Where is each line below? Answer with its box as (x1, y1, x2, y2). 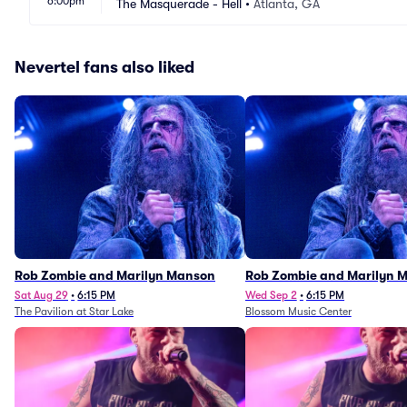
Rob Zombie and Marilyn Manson (15, 268, 215, 283)
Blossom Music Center (244, 305, 352, 318)
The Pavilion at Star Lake (15, 305, 134, 318)
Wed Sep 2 (244, 289, 297, 302)
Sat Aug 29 (15, 289, 68, 302)
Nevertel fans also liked (15, 58, 194, 76)
